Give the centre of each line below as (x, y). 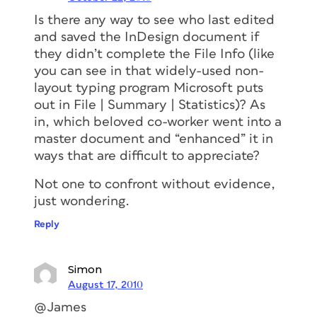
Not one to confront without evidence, (155, 184)
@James (60, 307)
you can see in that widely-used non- (149, 71)
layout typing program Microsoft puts (149, 88)
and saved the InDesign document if (147, 37)
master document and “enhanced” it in (154, 139)
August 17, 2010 (105, 284)
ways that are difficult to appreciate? (147, 156)
